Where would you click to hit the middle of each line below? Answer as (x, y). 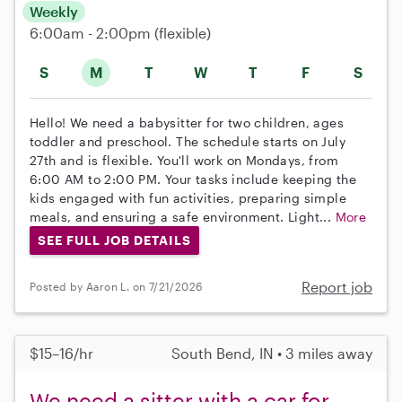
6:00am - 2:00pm (92, 33)
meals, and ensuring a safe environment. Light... (183, 217)
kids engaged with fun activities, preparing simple (188, 198)
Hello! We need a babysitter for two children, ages (187, 123)
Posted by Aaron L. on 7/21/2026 (116, 287)
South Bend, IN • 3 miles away (272, 353)
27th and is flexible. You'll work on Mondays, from (184, 161)
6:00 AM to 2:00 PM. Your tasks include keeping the (193, 179)
